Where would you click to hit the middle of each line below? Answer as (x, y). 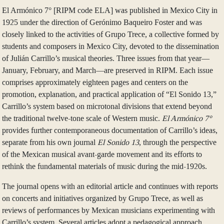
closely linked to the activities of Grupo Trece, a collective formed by (110, 34)
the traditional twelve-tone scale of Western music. (81, 118)
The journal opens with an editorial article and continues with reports (110, 186)
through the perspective (180, 142)
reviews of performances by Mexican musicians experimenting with (108, 210)
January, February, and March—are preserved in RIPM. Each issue (107, 70)
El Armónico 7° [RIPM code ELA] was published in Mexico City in (110, 10)
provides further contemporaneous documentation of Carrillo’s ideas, (110, 130)
